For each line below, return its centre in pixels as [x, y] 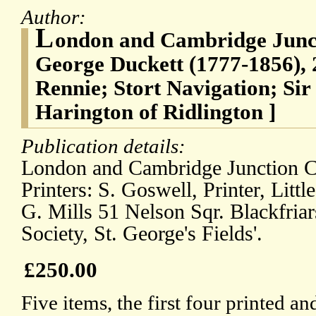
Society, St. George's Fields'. [142, 234]
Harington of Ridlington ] [156, 112]
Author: [56, 17]
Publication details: [106, 146]
